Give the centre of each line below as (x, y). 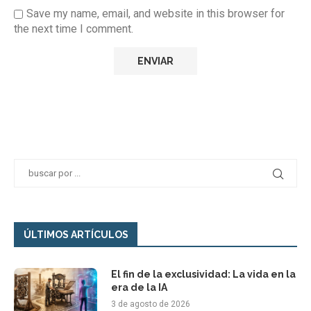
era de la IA (139, 288)
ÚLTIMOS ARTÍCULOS (76, 235)
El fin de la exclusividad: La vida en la (203, 275)
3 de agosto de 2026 (151, 304)
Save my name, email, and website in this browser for (155, 14)
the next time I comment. (74, 29)
